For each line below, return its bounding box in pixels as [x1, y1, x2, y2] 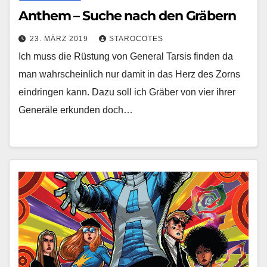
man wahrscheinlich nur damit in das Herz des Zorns [18, 69, 240, 80]
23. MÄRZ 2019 [30, 35, 91, 44]
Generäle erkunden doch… [18, 105, 133, 116]
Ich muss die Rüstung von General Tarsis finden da [18, 51, 233, 62]
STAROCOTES [109, 35, 163, 44]
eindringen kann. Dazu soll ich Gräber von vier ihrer [18, 87, 235, 98]
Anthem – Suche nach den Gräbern [18, 8, 236, 24]
